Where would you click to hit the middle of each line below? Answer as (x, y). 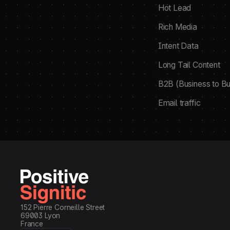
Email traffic (179, 103)
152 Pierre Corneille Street (63, 207)
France (32, 224)
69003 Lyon (41, 215)
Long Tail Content (189, 65)
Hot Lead (175, 8)
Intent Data (178, 46)
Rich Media (177, 27)
